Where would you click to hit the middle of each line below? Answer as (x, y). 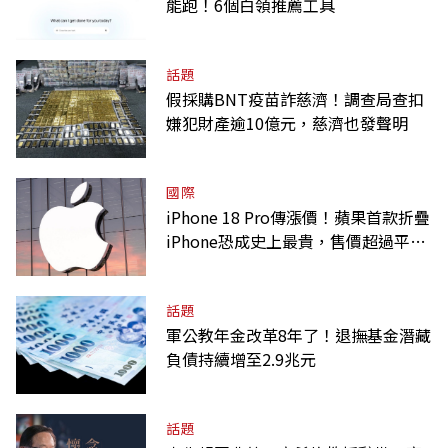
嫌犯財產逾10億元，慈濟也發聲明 (287, 122)
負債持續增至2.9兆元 (241, 358)
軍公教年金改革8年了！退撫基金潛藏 (298, 334)
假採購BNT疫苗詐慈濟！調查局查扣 (295, 98)
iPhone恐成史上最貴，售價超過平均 (296, 240)
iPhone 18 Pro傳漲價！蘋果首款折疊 (298, 216)
